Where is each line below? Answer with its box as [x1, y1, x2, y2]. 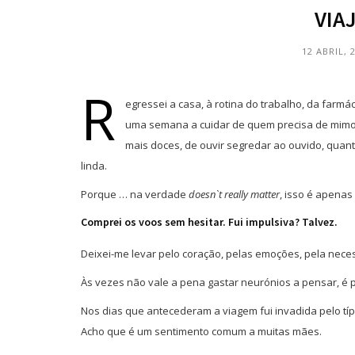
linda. [81, 158, 107, 173]
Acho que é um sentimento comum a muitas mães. [81, 323, 322, 338]
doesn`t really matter [189, 186, 280, 201]
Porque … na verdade [81, 186, 189, 201]
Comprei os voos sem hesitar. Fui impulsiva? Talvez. [81, 214, 338, 229]
